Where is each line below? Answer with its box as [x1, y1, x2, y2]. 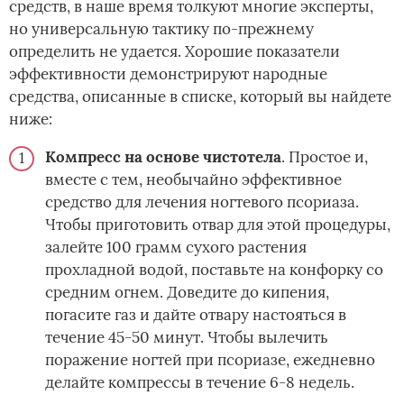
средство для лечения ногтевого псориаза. [45, 192, 359, 213]
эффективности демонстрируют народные [9, 64, 327, 85]
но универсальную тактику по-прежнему [9, 19, 314, 40]
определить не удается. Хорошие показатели [9, 41, 340, 62]
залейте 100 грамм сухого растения [45, 237, 307, 258]
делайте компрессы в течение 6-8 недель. [45, 372, 354, 393]
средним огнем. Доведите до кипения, [45, 282, 329, 303]
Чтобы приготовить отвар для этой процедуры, [45, 215, 390, 235]
